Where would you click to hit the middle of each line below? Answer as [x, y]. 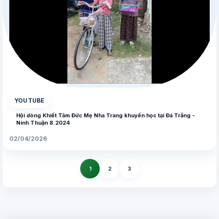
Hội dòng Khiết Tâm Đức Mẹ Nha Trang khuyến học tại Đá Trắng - [106, 116]
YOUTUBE [30, 101]
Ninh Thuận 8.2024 [43, 123]
